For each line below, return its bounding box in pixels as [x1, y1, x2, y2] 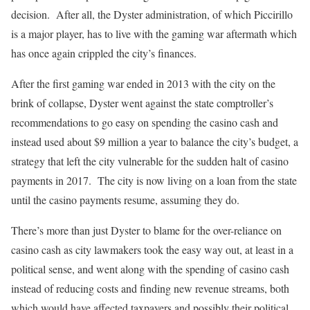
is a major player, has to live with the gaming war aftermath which [11, 26, 297, 41]
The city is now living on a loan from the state [98, 172, 297, 188]
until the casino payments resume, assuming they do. [11, 192, 239, 207]
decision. [11, 6, 50, 21]
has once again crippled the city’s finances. [11, 45, 197, 60]
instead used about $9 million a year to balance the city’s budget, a [11, 134, 298, 149]
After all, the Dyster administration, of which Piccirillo [56, 6, 293, 21]
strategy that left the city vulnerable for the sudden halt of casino [11, 153, 289, 168]
